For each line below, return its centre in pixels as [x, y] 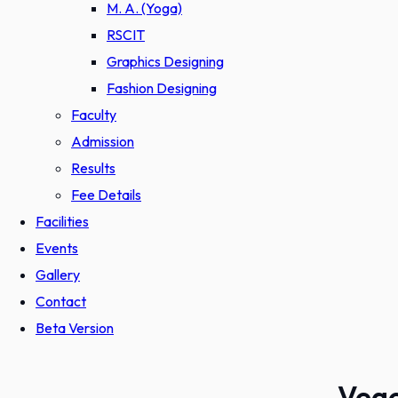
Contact [61, 301]
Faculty [94, 115]
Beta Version [75, 328]
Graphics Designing [165, 61]
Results [93, 168]
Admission [103, 141]
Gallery [58, 275]
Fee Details [106, 195]
